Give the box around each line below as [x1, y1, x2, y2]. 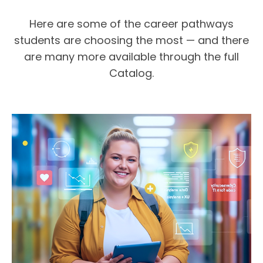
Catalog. [109, 66, 154, 81]
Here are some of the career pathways [29, 16, 234, 32]
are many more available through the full [24, 49, 239, 65]
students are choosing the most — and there [14, 33, 249, 48]
